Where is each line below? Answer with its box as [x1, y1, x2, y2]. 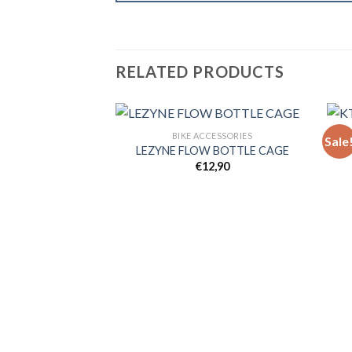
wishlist [265, 177, 298, 188]
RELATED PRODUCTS [115, 62, 284, 82]
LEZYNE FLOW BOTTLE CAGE [135, 144, 289, 158]
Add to [267, 166, 295, 177]
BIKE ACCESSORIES [171, 130, 253, 141]
